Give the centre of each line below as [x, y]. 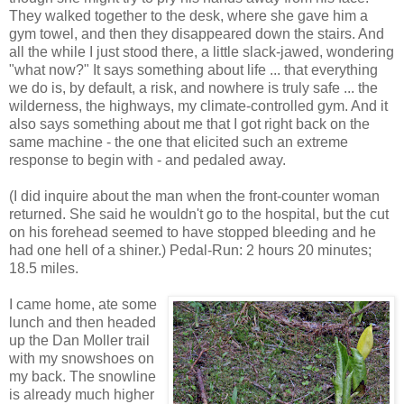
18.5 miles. [44, 268]
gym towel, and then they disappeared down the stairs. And [197, 33]
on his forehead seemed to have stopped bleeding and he [193, 232]
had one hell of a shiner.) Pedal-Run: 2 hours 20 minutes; [190, 250]
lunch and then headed [83, 322]
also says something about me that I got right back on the [189, 124]
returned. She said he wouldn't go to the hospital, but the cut [199, 214]
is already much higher [82, 394]
